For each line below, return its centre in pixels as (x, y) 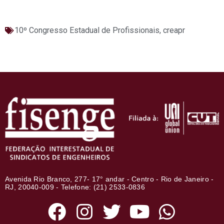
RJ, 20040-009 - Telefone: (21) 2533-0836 (75, 187)
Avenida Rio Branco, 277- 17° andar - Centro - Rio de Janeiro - (109, 179)
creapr (174, 30)
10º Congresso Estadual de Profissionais (87, 30)
